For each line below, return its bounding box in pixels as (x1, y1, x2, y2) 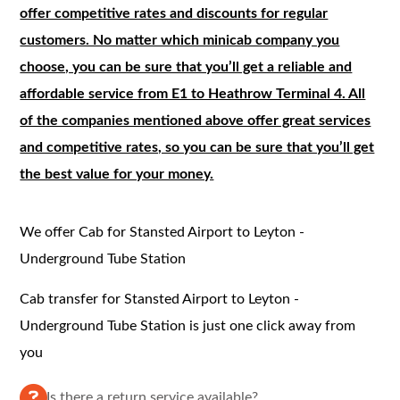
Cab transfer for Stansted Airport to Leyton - (20, 291, 300, 306)
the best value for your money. (20, 166, 214, 181)
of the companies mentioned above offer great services (20, 112, 371, 128)
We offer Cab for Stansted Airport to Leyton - (20, 224, 305, 239)
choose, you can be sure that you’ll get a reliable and (20, 59, 353, 74)
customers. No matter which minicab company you (20, 32, 340, 47)
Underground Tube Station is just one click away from (20, 318, 356, 333)
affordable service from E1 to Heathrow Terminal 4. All (20, 86, 366, 101)
